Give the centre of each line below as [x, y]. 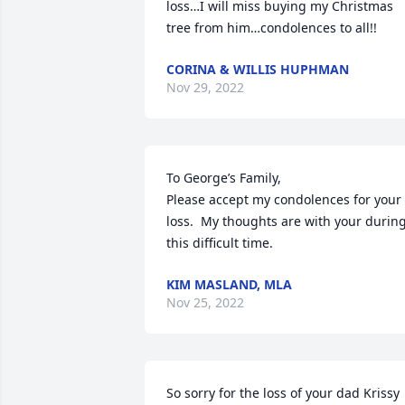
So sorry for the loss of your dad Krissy [283, 393]
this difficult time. [220, 243]
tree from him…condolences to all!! [272, 28]
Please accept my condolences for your [284, 199]
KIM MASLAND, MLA [229, 284]
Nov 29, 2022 [205, 87]
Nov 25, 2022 [205, 302]
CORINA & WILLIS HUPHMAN [258, 69]
